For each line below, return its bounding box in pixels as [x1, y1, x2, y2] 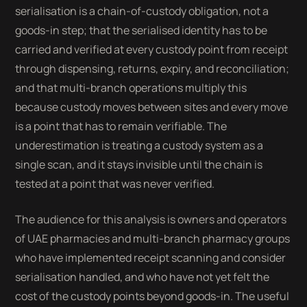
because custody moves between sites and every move [15, 99, 288, 114]
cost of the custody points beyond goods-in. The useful [15, 288, 290, 304]
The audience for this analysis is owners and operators [15, 212, 287, 227]
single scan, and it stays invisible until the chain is [15, 157, 263, 172]
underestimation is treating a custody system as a [15, 138, 264, 153]
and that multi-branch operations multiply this [15, 80, 247, 95]
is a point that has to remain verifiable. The [15, 119, 228, 134]
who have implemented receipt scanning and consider [15, 250, 286, 265]
